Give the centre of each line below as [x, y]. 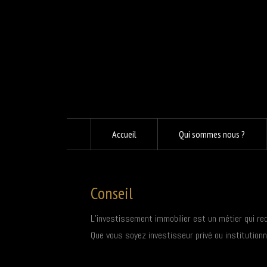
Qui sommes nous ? [212, 134]
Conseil [112, 193]
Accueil [124, 134]
